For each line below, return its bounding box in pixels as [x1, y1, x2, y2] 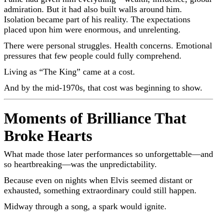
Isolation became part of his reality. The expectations [4, 14, 190, 24]
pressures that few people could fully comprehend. [4, 50, 182, 61]
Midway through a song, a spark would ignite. [4, 201, 167, 211]
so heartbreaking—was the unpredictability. [4, 159, 157, 169]
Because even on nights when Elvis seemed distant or [4, 175, 192, 185]
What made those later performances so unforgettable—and [4, 149, 213, 159]
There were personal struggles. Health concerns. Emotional [4, 40, 212, 50]
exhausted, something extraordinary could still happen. [4, 185, 197, 195]
